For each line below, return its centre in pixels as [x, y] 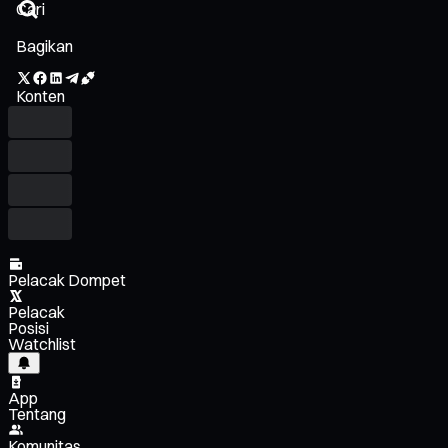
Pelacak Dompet [67, 279]
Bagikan [44, 45]
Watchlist [42, 343]
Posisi [28, 327]
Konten [40, 95]
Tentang [37, 413]
